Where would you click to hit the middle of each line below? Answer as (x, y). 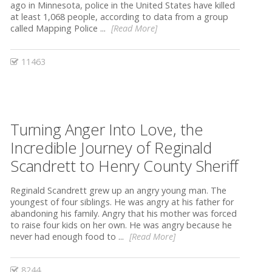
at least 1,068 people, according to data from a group (120, 16)
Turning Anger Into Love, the (107, 129)
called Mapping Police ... (59, 28)
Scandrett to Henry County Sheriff (124, 166)
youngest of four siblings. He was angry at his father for (122, 202)
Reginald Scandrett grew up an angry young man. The (119, 191)
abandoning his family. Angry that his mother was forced (124, 214)
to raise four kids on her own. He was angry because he (121, 225)
